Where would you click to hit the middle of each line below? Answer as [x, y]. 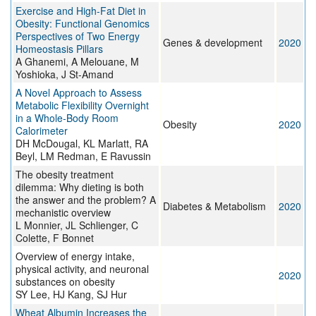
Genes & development [213, 43]
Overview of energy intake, [75, 256]
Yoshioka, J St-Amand [65, 74]
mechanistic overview [63, 213]
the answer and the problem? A [86, 200]
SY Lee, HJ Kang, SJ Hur [71, 294]
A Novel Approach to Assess [79, 93]
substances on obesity [65, 282]
